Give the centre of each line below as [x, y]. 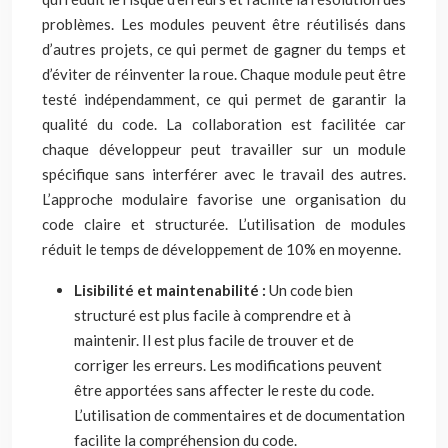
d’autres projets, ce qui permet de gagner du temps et [224, 49]
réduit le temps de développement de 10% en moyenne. [221, 249]
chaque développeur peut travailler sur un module [224, 149]
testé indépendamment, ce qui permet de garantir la [224, 99]
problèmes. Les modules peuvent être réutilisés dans [224, 24]
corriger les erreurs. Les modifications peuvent [228, 365]
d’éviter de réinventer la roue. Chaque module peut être [224, 74]
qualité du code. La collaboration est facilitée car [224, 124]
